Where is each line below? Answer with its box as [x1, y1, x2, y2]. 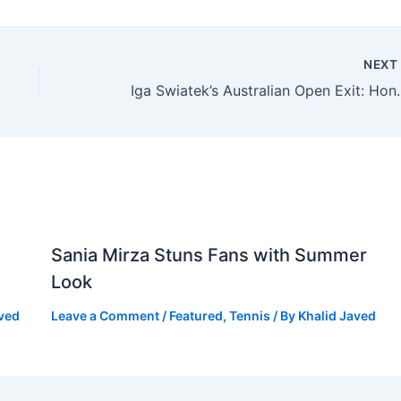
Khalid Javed [297, 308, 376, 323]
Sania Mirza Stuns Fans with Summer [50, 244, 367, 266]
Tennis [228, 308, 270, 323]
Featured [168, 308, 223, 323]
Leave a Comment [50, 308, 159, 323]
